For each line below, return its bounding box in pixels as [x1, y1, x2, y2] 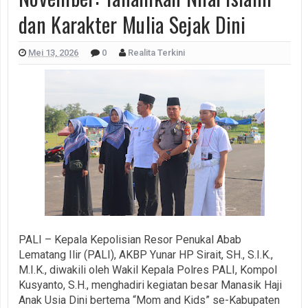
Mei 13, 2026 [28, 47, 78, 58]
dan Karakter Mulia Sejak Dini [19, 8, 246, 40]
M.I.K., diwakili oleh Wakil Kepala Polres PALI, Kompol [19, 263, 277, 276]
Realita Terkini [128, 47, 185, 58]
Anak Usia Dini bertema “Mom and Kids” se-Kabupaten [19, 293, 280, 307]
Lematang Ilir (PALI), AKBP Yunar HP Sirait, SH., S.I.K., [19, 247, 273, 261]
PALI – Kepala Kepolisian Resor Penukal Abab [19, 232, 241, 246]
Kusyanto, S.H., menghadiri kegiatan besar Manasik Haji [19, 278, 282, 291]
